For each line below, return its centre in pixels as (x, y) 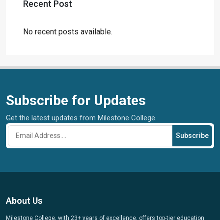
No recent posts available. (68, 32)
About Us (24, 201)
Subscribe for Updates (76, 100)
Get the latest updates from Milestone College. (81, 118)
